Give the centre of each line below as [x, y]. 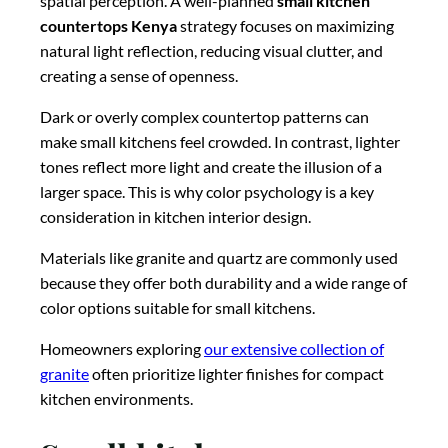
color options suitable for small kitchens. [177, 307]
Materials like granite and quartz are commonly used [219, 257]
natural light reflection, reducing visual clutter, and [211, 50]
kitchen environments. [116, 398]
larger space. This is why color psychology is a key [207, 191]
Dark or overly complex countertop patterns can [204, 116]
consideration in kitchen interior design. [175, 216]
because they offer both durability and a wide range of [223, 282]
